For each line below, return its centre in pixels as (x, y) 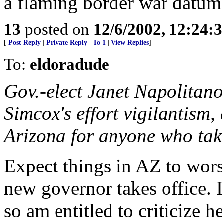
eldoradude (69, 64)
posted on (57, 29)
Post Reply (25, 42)
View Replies (130, 42)
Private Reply (67, 42)
